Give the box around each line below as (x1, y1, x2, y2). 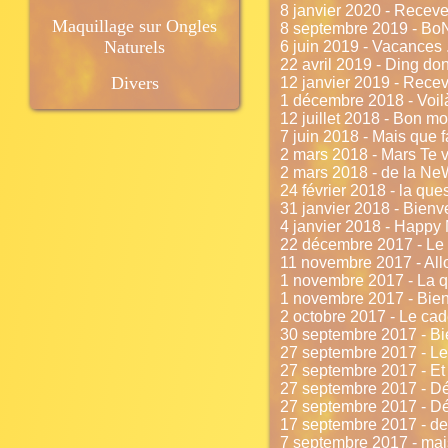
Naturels (104, 37, 165, 57)
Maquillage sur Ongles (52, 16, 217, 36)
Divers (110, 73, 159, 93)
